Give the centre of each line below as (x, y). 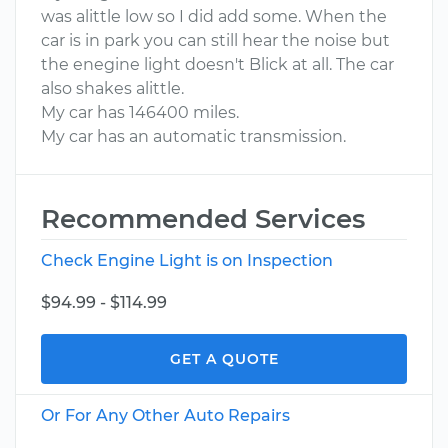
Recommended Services (203, 219)
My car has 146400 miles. (140, 112)
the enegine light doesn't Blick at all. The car (217, 64)
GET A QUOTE (224, 359)
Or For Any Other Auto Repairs (165, 415)
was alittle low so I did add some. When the (214, 16)
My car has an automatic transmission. (193, 136)
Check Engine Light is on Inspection (187, 260)
